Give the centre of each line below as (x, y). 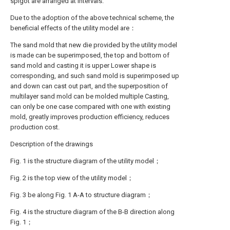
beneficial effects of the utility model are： (73, 28)
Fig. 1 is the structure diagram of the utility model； (85, 161)
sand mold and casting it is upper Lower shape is (83, 65)
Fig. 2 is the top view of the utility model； (72, 178)
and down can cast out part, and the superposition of (89, 86)
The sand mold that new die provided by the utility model (94, 45)
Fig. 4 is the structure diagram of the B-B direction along (92, 212)
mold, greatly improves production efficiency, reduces (90, 117)
